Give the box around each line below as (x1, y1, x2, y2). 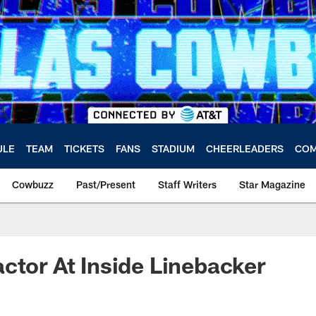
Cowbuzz (12, 178, 54, 190)
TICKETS (64, 142, 104, 154)
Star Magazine (239, 178, 305, 190)
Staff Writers (158, 178, 217, 190)
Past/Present (76, 178, 135, 190)
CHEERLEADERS (206, 142, 284, 154)
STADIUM (152, 142, 195, 154)
